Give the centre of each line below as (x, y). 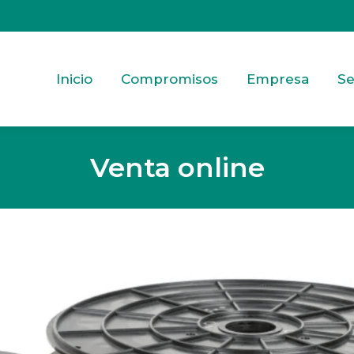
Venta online (177, 168)
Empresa (278, 79)
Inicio (74, 79)
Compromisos (169, 79)
